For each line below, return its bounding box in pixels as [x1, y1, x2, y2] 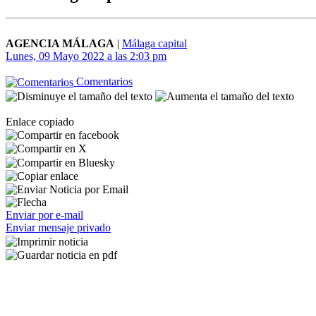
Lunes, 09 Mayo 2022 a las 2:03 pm [6, 50, 166, 62]
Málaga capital [122, 37, 187, 49]
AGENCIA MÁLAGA [6, 37, 114, 49]
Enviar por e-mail [6, 209, 83, 221]
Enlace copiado [6, 115, 74, 128]
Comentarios [73, 75, 133, 87]
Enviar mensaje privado [6, 221, 111, 234]
